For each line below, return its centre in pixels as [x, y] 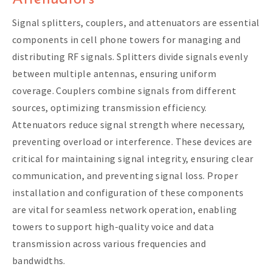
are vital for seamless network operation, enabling [125, 209]
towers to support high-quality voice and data [113, 226]
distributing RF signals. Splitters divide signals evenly [130, 56]
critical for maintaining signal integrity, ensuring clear [133, 158]
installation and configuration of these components [128, 192]
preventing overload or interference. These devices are [132, 141]
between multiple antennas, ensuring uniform [114, 73]
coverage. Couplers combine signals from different [124, 90]
